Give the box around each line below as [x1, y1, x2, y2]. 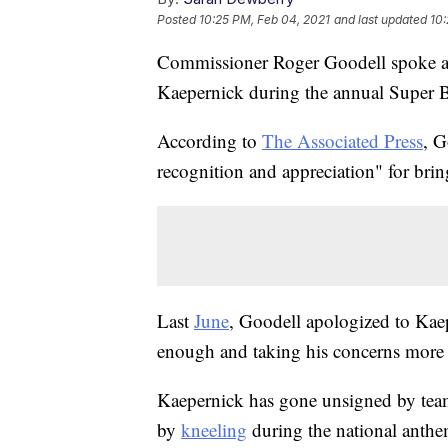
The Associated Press [262, 128, 423, 154]
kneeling [181, 417, 247, 443]
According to [157, 128, 262, 154]
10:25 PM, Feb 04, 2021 [199, 12, 330, 28]
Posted [157, 12, 199, 28]
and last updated [334, 12, 427, 28]
